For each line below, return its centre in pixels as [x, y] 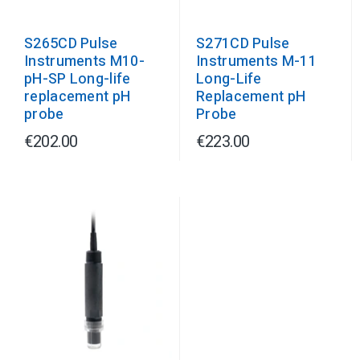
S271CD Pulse [243, 44]
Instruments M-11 [256, 61]
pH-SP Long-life [78, 79]
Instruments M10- [84, 61]
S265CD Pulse [71, 44]
